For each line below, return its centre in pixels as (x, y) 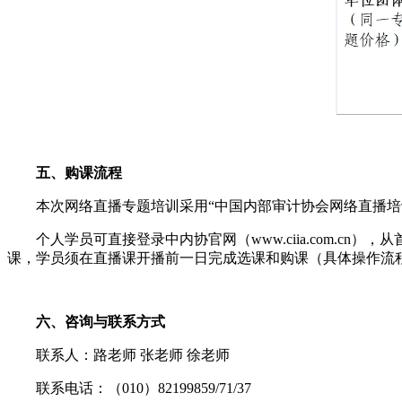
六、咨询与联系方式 (100, 322)
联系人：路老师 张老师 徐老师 (133, 355)
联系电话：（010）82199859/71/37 (144, 389)
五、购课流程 (79, 173)
